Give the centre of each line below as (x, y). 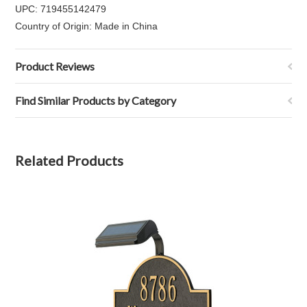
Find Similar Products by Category (96, 100)
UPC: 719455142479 (61, 9)
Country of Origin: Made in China (87, 26)
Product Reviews (55, 66)
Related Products (70, 160)
